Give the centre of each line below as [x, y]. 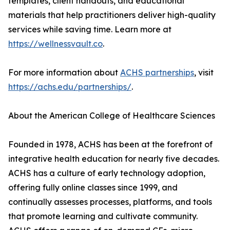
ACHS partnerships [157, 73]
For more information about [64, 73]
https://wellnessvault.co [55, 44]
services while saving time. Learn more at [90, 30]
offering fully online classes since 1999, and [93, 188]
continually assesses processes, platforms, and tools [110, 202]
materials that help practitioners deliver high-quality [112, 15]
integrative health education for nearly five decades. [114, 159]
